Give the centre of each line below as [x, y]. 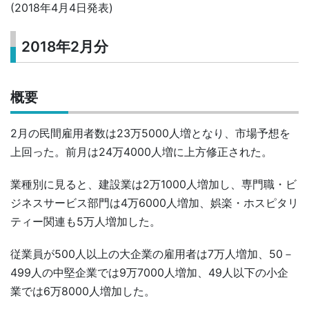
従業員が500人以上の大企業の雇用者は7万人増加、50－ [152, 253]
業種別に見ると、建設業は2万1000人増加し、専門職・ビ [153, 184]
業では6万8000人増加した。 [83, 291]
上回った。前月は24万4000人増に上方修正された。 [141, 151]
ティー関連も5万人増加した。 [86, 221]
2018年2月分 [65, 47]
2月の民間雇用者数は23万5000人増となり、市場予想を [150, 133]
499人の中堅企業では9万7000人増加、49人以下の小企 [149, 272]
